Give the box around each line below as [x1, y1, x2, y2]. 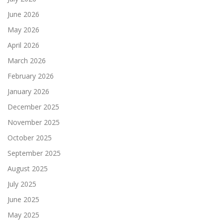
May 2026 [7, 24, 39, 34]
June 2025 [7, 194, 39, 204]
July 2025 [7, 179, 36, 189]
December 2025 [7, 102, 59, 111]
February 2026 [7, 71, 54, 81]
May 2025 [7, 210, 39, 220]
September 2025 [7, 148, 61, 158]
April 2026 [7, 40, 39, 50]
